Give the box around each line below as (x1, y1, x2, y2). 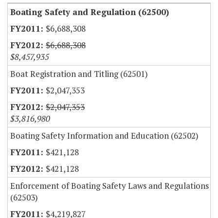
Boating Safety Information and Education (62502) (10, 130, 199, 142)
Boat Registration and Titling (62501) (10, 68, 148, 80)
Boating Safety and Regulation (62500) (10, 6, 169, 18)
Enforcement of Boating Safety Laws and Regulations (10, 180, 209, 192)
